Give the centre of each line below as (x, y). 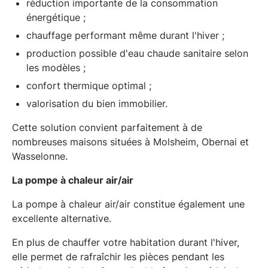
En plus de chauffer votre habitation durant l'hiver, (126, 242)
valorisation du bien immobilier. (97, 103)
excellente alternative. (62, 218)
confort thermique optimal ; (89, 85)
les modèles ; (56, 67)
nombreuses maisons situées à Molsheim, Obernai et (130, 141)
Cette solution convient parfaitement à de (107, 127)
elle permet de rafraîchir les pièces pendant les (118, 256)
